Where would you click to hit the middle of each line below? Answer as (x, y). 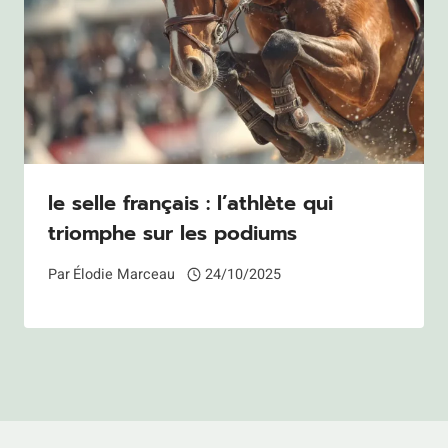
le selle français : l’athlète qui (190, 203)
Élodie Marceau (124, 274)
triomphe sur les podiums (172, 233)
